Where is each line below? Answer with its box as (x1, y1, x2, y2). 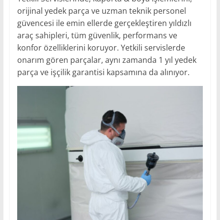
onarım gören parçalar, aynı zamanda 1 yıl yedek (17, 55, 196, 66)
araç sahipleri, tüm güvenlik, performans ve (17, 30, 177, 41)
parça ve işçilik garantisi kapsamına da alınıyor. (17, 67, 190, 78)
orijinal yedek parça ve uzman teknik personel (17, 5, 186, 17)
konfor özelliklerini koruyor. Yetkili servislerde (17, 42, 185, 54)
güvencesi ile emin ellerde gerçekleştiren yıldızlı (17, 18, 192, 29)
